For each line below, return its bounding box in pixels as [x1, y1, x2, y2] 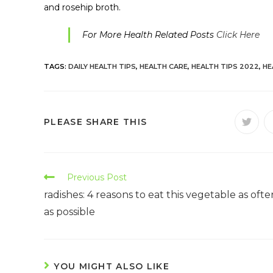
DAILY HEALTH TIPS [68, 62, 136, 71]
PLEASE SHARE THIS [44, 116, 147, 127]
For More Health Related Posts [82, 29, 216, 40]
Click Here [216, 29, 260, 40]
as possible [44, 205, 95, 218]
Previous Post [67, 171, 127, 183]
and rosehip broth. [44, 1, 121, 13]
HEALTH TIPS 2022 [191, 62, 259, 71]
